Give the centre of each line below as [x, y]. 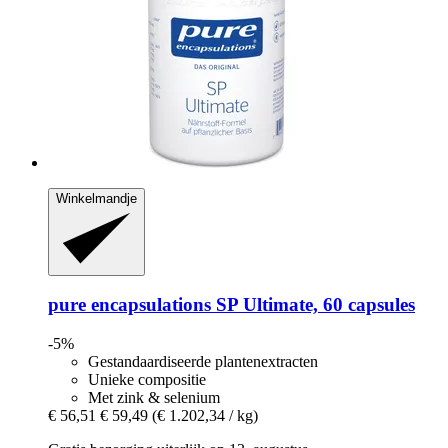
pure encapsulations [129, 305]
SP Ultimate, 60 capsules [313, 305]
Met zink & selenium [154, 398]
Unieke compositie [147, 380]
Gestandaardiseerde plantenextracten [203, 362]
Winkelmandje [96, 199]
